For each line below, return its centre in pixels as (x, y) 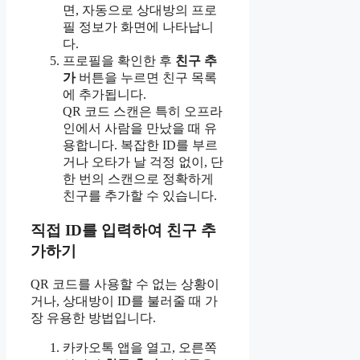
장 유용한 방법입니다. (93, 318)
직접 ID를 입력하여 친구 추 (123, 230)
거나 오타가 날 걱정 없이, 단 (143, 162)
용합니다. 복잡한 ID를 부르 (140, 145)
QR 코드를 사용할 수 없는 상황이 (125, 284)
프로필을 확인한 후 (119, 60)
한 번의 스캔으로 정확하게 (138, 178)
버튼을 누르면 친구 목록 (146, 77)
